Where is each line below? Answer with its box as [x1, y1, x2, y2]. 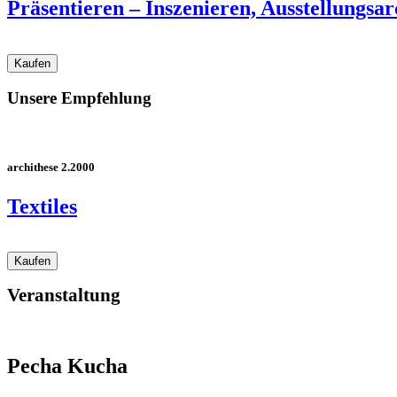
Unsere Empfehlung [7, 89, 152, 108]
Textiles [7, 194, 77, 218]
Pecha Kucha [7, 354, 128, 378]
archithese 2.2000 [7, 160, 95, 175]
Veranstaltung [7, 284, 121, 307]
